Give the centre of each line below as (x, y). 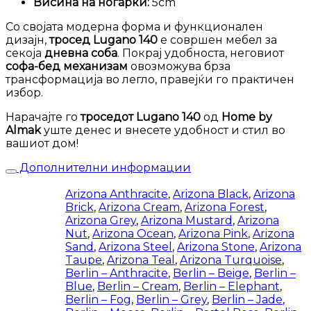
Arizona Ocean (133, 234)
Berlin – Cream (138, 287)
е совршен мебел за (217, 40)
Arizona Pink (213, 234)
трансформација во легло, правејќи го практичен (150, 80)
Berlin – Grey (171, 300)
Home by (247, 117)
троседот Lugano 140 (141, 117)
